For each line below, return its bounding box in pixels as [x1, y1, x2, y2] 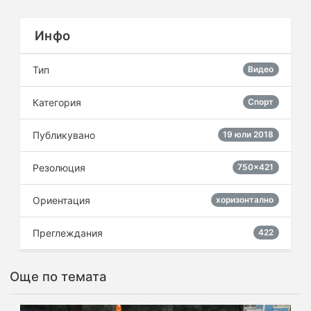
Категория [32, 96, 81, 109]
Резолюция [32, 162, 85, 174]
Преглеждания [32, 227, 103, 239]
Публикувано [32, 129, 95, 142]
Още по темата [10, 268, 107, 284]
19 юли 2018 [223, 129, 274, 140]
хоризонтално [216, 194, 274, 205]
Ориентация [32, 194, 90, 207]
